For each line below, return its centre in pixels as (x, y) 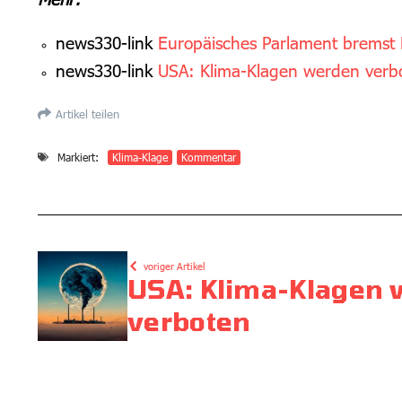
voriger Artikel (175, 266)
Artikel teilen (87, 114)
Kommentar (209, 157)
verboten (189, 321)
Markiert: (78, 157)
